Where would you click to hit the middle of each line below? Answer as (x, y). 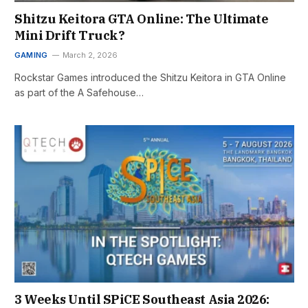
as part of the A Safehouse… (79, 93)
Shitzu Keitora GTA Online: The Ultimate (142, 19)
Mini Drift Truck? (70, 36)
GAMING (31, 55)
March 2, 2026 (90, 55)
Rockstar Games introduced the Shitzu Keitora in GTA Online (150, 78)
